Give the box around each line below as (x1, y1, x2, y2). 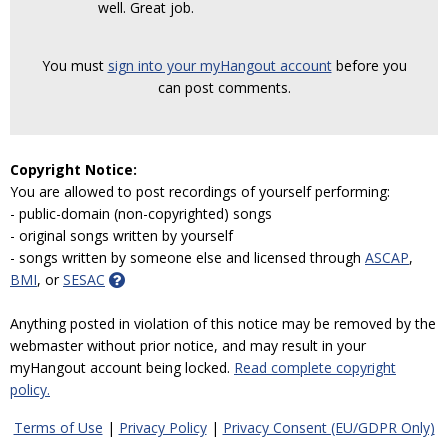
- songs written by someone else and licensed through (10, 248, 365, 267)
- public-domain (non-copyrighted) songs (10, 204, 272, 223)
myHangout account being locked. (10, 358, 234, 377)
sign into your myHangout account (107, 56, 332, 75)
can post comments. (157, 78, 291, 97)
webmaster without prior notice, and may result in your (10, 336, 366, 355)
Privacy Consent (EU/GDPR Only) (222, 418, 435, 437)
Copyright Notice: (10, 160, 137, 179)
